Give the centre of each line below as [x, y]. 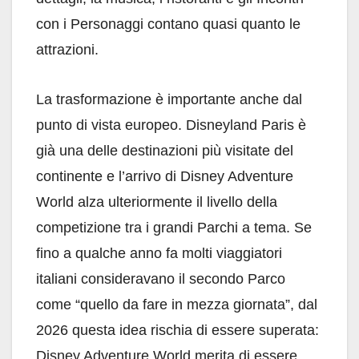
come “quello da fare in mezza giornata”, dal [177, 305]
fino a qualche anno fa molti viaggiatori [159, 254]
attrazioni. [67, 50]
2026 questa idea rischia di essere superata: [177, 331]
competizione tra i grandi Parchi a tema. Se [174, 228]
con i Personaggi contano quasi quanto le [168, 24]
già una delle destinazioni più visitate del [165, 151]
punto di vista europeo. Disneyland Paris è [171, 125]
